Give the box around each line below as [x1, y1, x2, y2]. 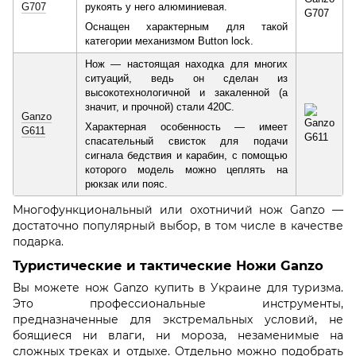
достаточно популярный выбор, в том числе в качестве [13, 218, 343, 233]
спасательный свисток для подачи [85, 134, 288, 147]
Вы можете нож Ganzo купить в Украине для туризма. [13, 281, 343, 296]
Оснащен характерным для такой [85, 20, 288, 33]
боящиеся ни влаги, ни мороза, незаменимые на [13, 328, 343, 343]
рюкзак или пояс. [85, 177, 168, 190]
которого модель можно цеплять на [85, 163, 288, 176]
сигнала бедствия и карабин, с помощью [85, 149, 288, 161]
